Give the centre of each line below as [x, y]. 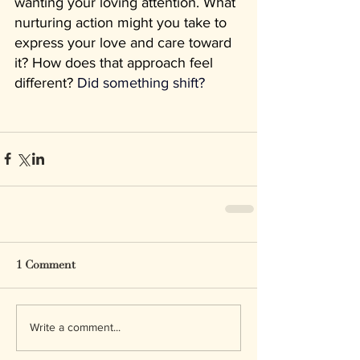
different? [46, 82]
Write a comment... [75, 327]
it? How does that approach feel [116, 62]
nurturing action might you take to [123, 22]
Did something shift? [141, 82]
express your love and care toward [125, 42]
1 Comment [46, 264]
